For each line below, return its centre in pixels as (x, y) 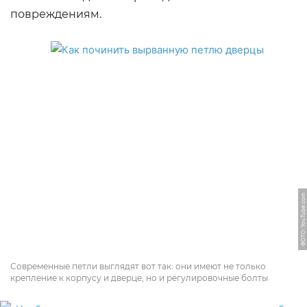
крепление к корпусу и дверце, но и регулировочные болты (139, 278)
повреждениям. (56, 14)
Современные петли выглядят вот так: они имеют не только (138, 266)
